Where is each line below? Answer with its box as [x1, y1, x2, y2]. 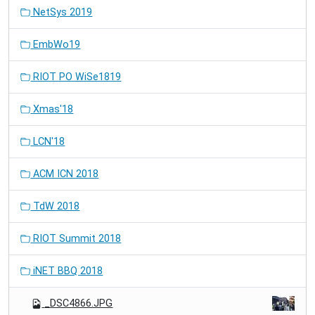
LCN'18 [30, 135, 65, 148]
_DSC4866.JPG [44, 297, 113, 309]
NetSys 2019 [30, 6, 93, 18]
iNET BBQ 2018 [30, 264, 103, 277]
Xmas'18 [30, 103, 74, 115]
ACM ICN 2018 [30, 167, 99, 180]
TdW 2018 [30, 200, 80, 212]
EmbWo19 [30, 38, 81, 51]
